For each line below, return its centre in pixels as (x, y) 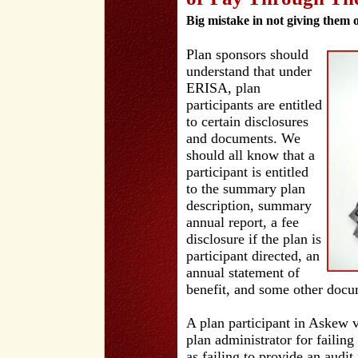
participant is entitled (247, 172)
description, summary (249, 205)
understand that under (249, 71)
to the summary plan (246, 189)
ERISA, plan (223, 88)
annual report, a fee (243, 222)
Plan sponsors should (247, 54)
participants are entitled (254, 105)
